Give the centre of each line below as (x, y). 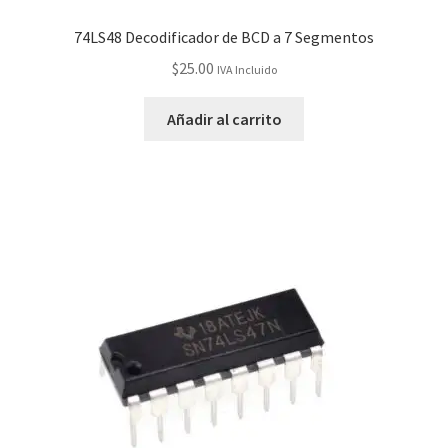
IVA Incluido (246, 69)
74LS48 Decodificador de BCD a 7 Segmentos (224, 37)
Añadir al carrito (224, 118)
